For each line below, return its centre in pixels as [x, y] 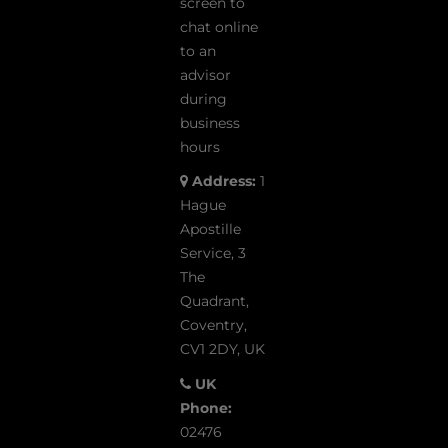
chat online [219, 26]
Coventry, [213, 325]
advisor [205, 74]
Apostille [210, 229]
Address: [224, 181]
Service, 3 [213, 253]
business [210, 122]
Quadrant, [214, 301]
